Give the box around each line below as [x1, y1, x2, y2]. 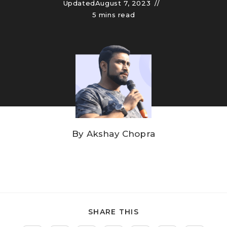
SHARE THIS [88, 207, 139, 216]
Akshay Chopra [86, 129, 156, 139]
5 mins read [92, 11, 135, 19]
